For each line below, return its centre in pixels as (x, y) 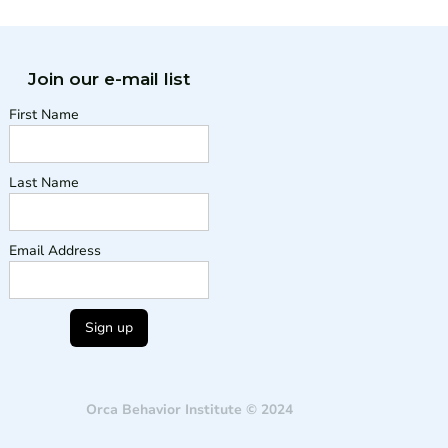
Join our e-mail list (109, 78)
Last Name (44, 183)
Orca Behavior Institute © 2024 (189, 410)
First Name (44, 115)
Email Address (55, 251)
